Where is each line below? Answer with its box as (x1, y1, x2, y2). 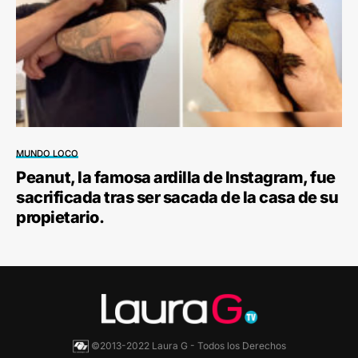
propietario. (16, 207, 104, 227)
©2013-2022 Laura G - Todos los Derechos (90, 340, 286, 352)
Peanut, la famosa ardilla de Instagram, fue (16, 167, 336, 187)
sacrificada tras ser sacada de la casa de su (16, 187, 338, 207)
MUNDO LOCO (16, 147, 78, 159)
